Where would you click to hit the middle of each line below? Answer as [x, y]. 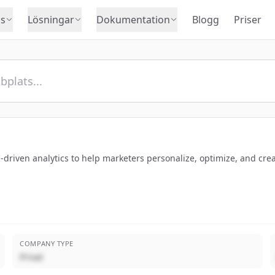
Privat [32, 257]
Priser [247, 20]
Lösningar [51, 20]
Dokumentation [133, 20]
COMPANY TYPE [47, 243]
